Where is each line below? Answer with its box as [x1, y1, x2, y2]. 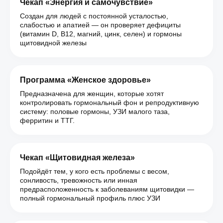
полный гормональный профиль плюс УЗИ [20, 194, 160, 202]
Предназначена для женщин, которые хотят [20, 90, 164, 98]
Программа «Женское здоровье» [20, 76, 151, 84]
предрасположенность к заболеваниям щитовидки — [20, 185, 194, 193]
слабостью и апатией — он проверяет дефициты [20, 21, 181, 29]
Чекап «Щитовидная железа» [20, 153, 135, 162]
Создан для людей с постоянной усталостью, [20, 12, 168, 20]
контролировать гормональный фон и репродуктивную [20, 99, 199, 107]
